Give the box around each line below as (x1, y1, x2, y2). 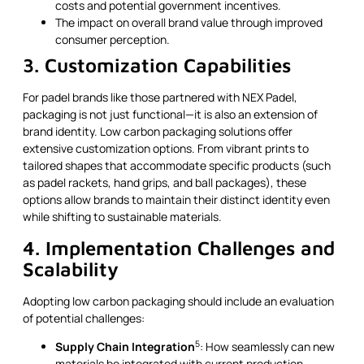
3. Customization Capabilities (23, 54, 291, 77)
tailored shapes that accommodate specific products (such (23, 158, 331, 174)
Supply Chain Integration (55, 339, 195, 355)
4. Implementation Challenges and (23, 236, 335, 259)
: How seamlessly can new (200, 339, 335, 355)
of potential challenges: (23, 310, 145, 326)
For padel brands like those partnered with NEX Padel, (23, 89, 297, 106)
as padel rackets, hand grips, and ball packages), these (23, 175, 306, 191)
